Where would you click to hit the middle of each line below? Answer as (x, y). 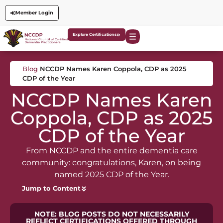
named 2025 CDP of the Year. (111, 175)
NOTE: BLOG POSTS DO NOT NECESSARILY (111, 214)
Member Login (34, 13)
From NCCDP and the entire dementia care (111, 151)
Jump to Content (51, 189)
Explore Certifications (95, 35)
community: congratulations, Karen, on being (111, 163)
